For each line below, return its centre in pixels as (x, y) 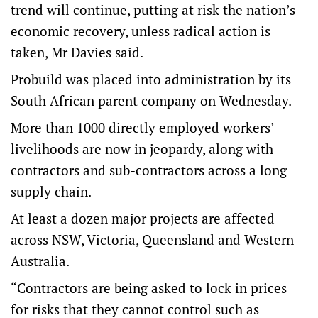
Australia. (40, 261)
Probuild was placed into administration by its (151, 79)
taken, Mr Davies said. (77, 52)
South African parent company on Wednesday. (151, 100)
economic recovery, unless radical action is (141, 31)
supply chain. (51, 191)
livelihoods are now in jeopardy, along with (142, 149)
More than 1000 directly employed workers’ (142, 127)
